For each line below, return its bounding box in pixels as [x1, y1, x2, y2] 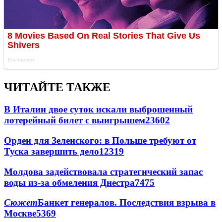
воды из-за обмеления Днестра [4, 177, 135, 188]
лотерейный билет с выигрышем [4, 115, 145, 126]
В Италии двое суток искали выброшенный [4, 104, 193, 115]
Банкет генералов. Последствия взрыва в [38, 197, 216, 208]
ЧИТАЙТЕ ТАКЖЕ [4, 81, 111, 94]
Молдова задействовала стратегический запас [4, 166, 203, 177]
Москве [4, 208, 36, 219]
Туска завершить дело [4, 146, 99, 157]
